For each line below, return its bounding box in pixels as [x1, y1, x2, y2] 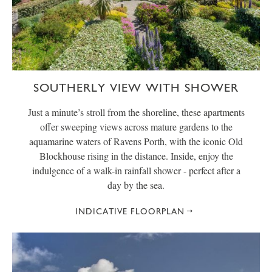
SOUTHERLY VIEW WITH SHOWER [33, 80, 239, 95]
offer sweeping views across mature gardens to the [39, 120, 233, 134]
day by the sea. [107, 178, 165, 192]
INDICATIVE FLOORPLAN [75, 206, 185, 217]
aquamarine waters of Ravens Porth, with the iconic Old [29, 135, 243, 148]
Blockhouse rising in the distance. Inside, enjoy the [39, 149, 233, 163]
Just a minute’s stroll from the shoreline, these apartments [27, 106, 245, 119]
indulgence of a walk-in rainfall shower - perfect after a [32, 164, 240, 177]
